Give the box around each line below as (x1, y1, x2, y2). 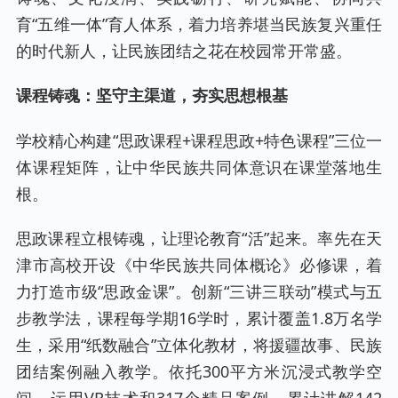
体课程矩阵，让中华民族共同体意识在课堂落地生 (16, 155, 382, 178)
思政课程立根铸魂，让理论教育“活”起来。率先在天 (16, 227, 382, 249)
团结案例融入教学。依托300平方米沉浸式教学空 (16, 360, 382, 382)
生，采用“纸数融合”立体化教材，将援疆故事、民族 (16, 333, 382, 355)
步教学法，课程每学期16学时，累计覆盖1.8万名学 (16, 306, 382, 329)
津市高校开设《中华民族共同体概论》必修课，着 (16, 253, 382, 275)
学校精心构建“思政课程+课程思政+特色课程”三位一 (16, 129, 382, 151)
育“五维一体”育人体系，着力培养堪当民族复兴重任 (16, 13, 382, 35)
